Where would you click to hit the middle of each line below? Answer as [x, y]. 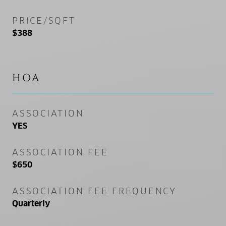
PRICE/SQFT [44, 20]
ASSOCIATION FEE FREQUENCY [94, 191]
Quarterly [31, 203]
